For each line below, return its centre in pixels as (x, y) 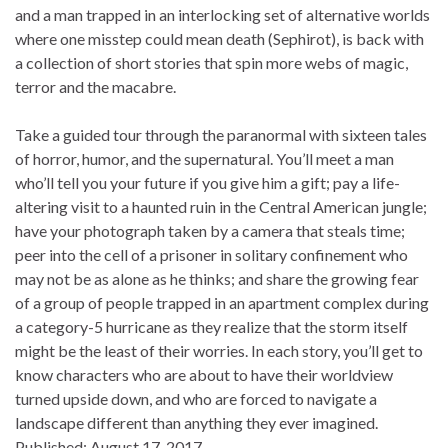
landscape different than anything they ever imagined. (196, 422)
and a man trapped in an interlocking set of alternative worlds (222, 14)
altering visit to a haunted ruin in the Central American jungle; (221, 206)
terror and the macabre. (95, 86)
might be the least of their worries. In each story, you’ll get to (219, 350)
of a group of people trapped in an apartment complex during (222, 302)
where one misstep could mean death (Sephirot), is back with (219, 38)
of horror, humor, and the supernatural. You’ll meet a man (204, 158)
